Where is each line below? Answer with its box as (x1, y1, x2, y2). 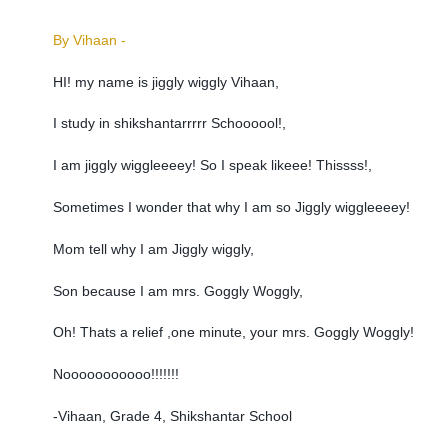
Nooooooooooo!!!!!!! (52, 366, 179, 383)
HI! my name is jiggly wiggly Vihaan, (52, 73, 283, 90)
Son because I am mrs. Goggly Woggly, (52, 282, 307, 299)
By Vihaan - (52, 31, 126, 48)
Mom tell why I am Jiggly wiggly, (52, 240, 254, 257)
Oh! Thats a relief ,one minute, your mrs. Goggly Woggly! (52, 324, 414, 341)
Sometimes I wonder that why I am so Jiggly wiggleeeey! (52, 198, 414, 215)
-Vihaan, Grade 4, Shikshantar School (52, 407, 292, 424)
